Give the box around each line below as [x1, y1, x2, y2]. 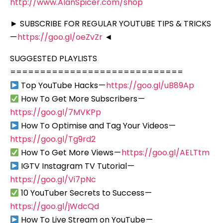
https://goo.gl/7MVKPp [10, 106, 101, 118]
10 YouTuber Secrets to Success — [19, 187, 153, 199]
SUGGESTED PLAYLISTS [10, 52, 97, 64]
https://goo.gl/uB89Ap [106, 79, 195, 91]
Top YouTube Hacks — [19, 79, 107, 91]
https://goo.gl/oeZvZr [17, 31, 103, 43]
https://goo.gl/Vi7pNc [10, 173, 96, 185]
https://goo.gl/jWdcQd [10, 200, 99, 212]
